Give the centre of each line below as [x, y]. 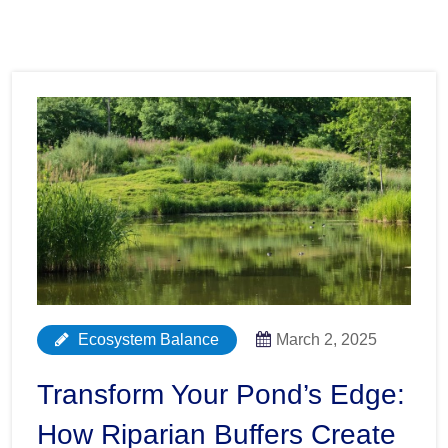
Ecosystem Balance [146, 339]
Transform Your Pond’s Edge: [221, 394]
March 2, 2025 [326, 339]
